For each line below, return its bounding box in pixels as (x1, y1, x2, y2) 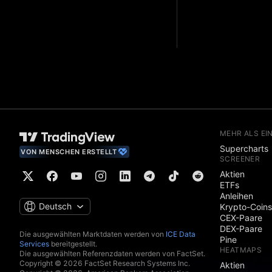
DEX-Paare (220, 223, 262, 234)
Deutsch (38, 201, 72, 212)
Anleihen (220, 191, 253, 202)
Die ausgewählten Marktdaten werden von (19, 229, 166, 239)
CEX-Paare (220, 212, 262, 223)
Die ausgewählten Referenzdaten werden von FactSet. (19, 249, 205, 259)
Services (19, 239, 49, 249)
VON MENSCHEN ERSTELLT (21, 148, 117, 157)
